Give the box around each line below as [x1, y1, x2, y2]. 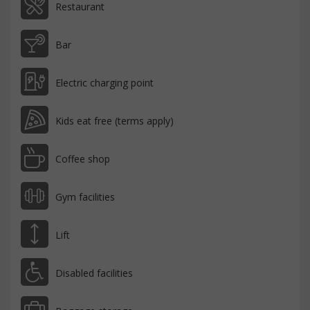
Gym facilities [55, 190, 115, 204]
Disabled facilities [55, 266, 133, 280]
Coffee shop [55, 152, 110, 166]
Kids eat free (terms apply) [55, 114, 174, 128]
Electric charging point [55, 76, 154, 90]
